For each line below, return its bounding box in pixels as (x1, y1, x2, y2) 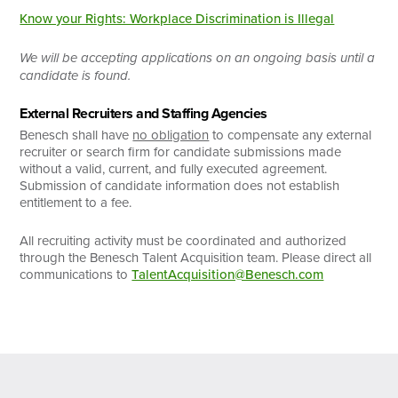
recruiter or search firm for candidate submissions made (20, 141, 342, 161)
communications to (20, 264, 132, 283)
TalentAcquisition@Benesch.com (131, 264, 324, 283)
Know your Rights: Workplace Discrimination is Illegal (20, 8, 335, 28)
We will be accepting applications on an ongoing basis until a (20, 47, 376, 68)
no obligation (132, 124, 210, 144)
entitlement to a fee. (20, 192, 132, 211)
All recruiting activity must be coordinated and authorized (20, 230, 347, 250)
